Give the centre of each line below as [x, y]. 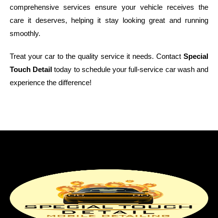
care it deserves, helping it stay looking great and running [109, 20]
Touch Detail [31, 69]
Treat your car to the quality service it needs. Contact [97, 56]
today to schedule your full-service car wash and [130, 69]
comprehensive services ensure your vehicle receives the [109, 7]
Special [196, 56]
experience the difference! [51, 82]
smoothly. [25, 33]
